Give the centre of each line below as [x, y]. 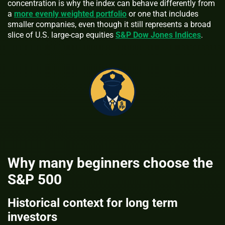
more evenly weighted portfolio [70, 14]
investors [32, 217]
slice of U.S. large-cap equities [62, 35]
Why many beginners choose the [110, 163]
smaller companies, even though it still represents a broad [109, 25]
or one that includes [162, 14]
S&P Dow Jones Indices [158, 35]
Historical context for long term [93, 203]
